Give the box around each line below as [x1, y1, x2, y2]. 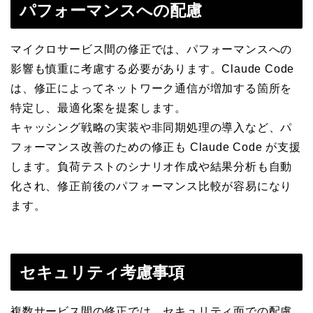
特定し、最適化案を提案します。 [10, 101, 187, 114]
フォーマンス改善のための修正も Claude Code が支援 [10, 140, 301, 153]
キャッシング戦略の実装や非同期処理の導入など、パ [10, 121, 293, 133]
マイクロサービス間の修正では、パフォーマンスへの [10, 43, 293, 55]
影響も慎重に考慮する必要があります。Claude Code [10, 62, 295, 75]
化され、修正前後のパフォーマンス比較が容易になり [10, 180, 293, 192]
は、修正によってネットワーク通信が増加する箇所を [10, 82, 293, 94]
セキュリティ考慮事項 [20, 263, 184, 282]
